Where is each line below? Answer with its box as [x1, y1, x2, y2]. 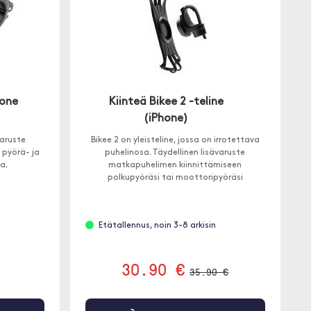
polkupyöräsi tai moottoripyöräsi [107, 174, 243, 182]
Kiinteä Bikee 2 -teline [108, 96, 224, 108]
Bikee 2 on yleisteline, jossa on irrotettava [90, 136, 260, 144]
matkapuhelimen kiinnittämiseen [108, 161, 242, 169]
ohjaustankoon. [143, 186, 208, 194]
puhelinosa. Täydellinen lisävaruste [105, 149, 246, 157]
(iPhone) [144, 113, 189, 124]
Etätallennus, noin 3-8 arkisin [99, 221, 216, 230]
